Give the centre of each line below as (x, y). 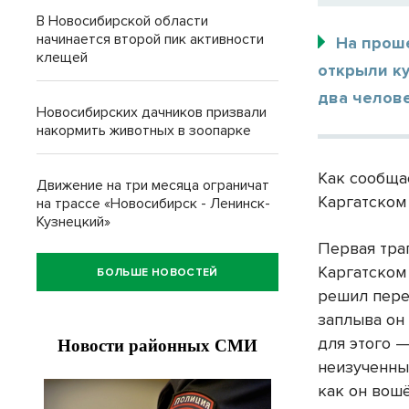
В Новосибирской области (122, 21)
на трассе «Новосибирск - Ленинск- (153, 204)
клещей (62, 58)
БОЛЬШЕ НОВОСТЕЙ (157, 272)
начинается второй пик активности (150, 39)
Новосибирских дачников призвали (152, 112)
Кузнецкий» (73, 222)
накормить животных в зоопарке (144, 131)
